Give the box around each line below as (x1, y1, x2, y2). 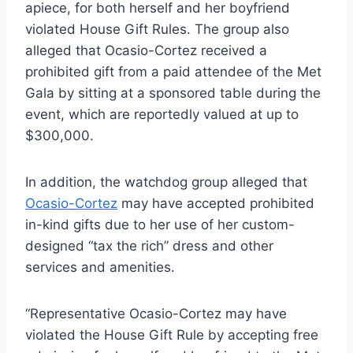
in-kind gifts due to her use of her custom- (25, 217, 295, 233)
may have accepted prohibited (117, 195, 314, 212)
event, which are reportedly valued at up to (25, 106, 299, 123)
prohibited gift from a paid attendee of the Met (25, 64, 321, 80)
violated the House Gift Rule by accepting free (25, 327, 318, 344)
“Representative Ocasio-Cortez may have (25, 306, 287, 322)
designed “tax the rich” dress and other (25, 238, 273, 255)
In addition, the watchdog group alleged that (25, 174, 307, 191)
